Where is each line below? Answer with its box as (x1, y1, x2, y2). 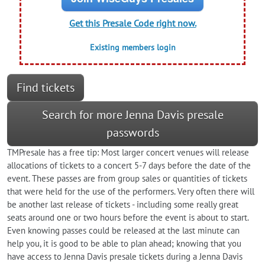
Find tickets (17, 80, 75, 96)
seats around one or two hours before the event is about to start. (7, 212, 248, 224)
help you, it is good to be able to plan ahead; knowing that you (7, 238, 241, 250)
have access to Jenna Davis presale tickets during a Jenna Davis (7, 251, 243, 263)
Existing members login (89, 42, 176, 53)
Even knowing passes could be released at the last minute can (7, 225, 240, 237)
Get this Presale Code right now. (69, 17, 196, 30)
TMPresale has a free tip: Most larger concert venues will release (7, 147, 249, 159)
